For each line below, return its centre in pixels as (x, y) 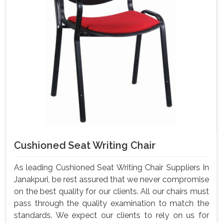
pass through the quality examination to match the (111, 203)
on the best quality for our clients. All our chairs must (111, 191)
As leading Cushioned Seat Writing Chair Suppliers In (111, 167)
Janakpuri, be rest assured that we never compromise (111, 179)
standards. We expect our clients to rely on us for (111, 215)
